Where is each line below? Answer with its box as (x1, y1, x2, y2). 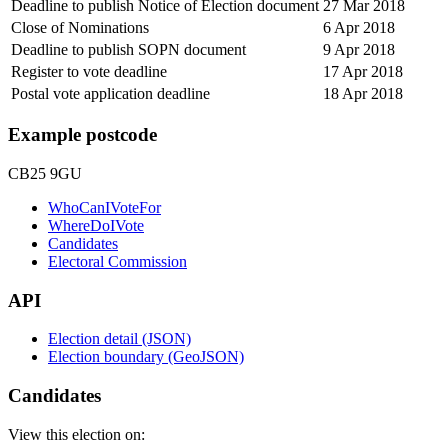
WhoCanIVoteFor (48, 199, 161, 216)
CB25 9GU (8, 165, 82, 182)
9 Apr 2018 (323, 40, 395, 58)
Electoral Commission (48, 253, 187, 270)
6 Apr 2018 (323, 18, 395, 36)
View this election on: (8, 425, 145, 443)
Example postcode (8, 124, 157, 146)
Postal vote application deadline (11, 84, 210, 102)
